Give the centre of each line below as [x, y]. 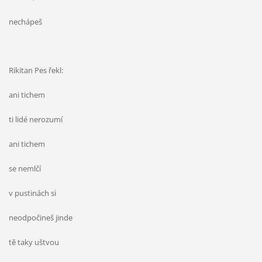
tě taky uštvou [34, 242]
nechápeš [25, 22]
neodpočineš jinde [40, 218]
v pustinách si [32, 193]
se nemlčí [25, 169]
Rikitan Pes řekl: [36, 70]
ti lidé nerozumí [35, 120]
